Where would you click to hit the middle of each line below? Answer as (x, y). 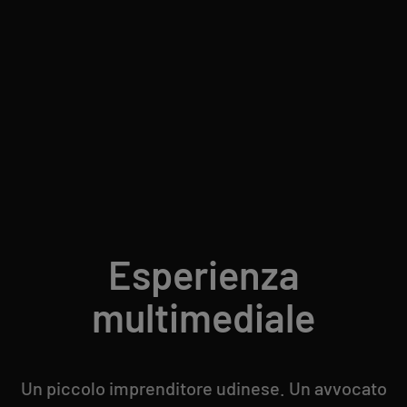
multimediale (203, 318)
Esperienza (203, 275)
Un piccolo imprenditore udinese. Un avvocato (203, 388)
